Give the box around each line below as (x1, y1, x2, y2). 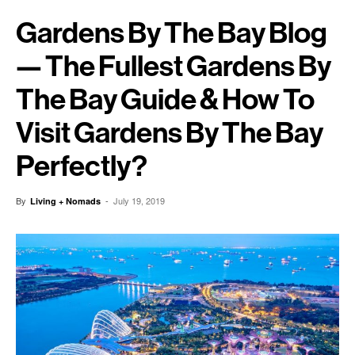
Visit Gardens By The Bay (16, 118, 323, 147)
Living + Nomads (30, 195, 101, 207)
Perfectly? (16, 151, 147, 181)
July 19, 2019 (113, 194, 165, 207)
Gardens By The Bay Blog (16, 18, 327, 48)
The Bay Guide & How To (16, 85, 315, 114)
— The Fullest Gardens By (16, 52, 331, 81)
